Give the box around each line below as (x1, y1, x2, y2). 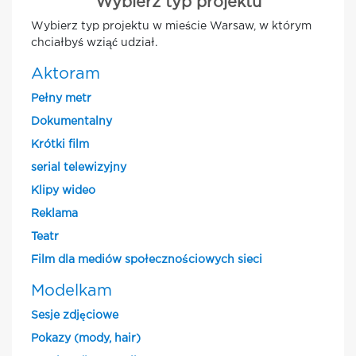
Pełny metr (31, 94, 91, 103)
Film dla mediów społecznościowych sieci (31, 255, 262, 265)
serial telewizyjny (31, 163, 126, 172)
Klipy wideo (31, 186, 95, 195)
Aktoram (31, 67, 100, 81)
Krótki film (31, 140, 89, 149)
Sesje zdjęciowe (31, 311, 118, 320)
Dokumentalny (31, 117, 112, 126)
